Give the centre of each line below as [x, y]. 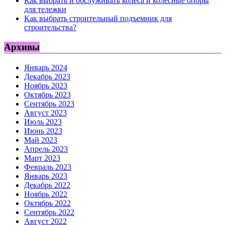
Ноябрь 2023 [46, 85]
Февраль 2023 [48, 167]
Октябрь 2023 [47, 94]
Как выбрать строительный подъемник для [98, 19]
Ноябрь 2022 [46, 194]
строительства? [50, 28]
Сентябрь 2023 [49, 103]
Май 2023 [41, 140]
